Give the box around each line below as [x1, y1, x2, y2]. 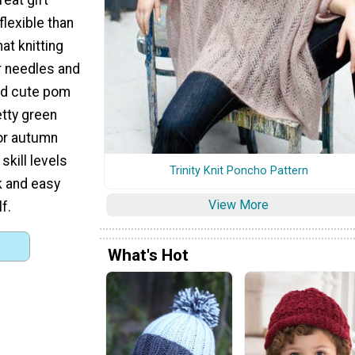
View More [208, 197, 269, 212]
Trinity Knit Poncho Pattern [169, 163, 308, 177]
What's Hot [108, 245, 189, 265]
